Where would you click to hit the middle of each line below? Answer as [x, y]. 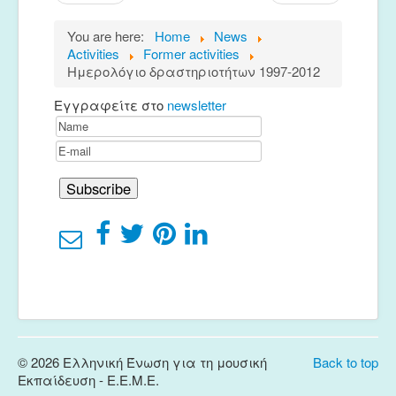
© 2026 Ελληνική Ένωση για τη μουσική [142, 362]
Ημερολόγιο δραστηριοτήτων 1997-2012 [194, 72]
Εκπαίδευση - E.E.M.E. [88, 380]
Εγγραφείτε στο [110, 105]
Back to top [346, 362]
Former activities [191, 54]
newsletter [197, 105]
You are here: [109, 36]
